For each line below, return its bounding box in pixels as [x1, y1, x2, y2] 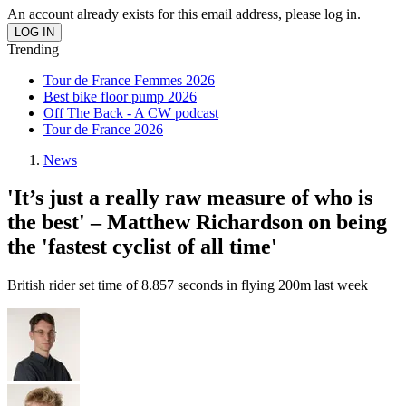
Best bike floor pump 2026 [43, 88, 197, 104]
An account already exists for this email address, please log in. [7, 5, 361, 22]
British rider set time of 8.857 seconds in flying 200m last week [7, 277, 368, 294]
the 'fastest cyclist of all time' [7, 235, 277, 259]
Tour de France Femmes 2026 [43, 72, 215, 88]
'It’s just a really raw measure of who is [7, 186, 372, 210]
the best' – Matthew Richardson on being [7, 210, 387, 235]
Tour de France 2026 [43, 121, 163, 137]
